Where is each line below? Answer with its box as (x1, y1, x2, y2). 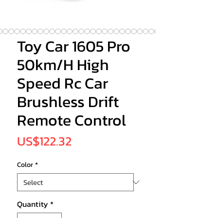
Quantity (17, 198, 48, 210)
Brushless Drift (17, 90, 119, 114)
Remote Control (17, 109, 126, 132)
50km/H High (17, 53, 109, 77)
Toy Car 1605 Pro (17, 35, 130, 58)
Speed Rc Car (17, 72, 108, 95)
